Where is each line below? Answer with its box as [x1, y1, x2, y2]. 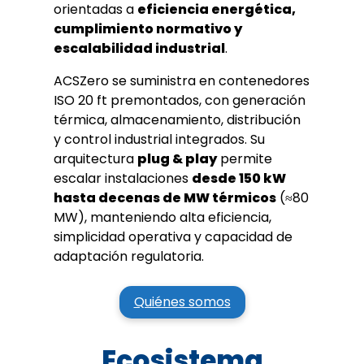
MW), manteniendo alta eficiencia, [54, 207, 271, 227]
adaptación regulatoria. [54, 246, 204, 266]
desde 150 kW [192, 168, 286, 188]
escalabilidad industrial [54, 38, 225, 58]
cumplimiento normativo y [54, 19, 242, 38]
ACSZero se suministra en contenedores [54, 71, 310, 90]
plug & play [137, 149, 217, 168]
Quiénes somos [133, 292, 231, 311]
